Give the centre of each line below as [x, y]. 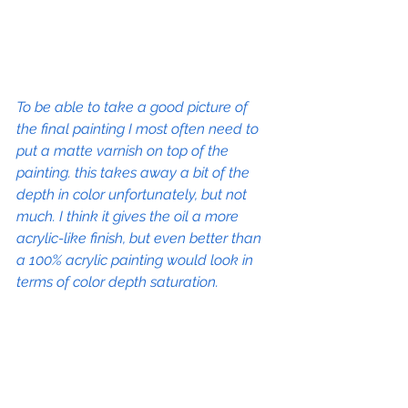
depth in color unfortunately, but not [133, 195]
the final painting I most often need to [139, 129]
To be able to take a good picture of [134, 107]
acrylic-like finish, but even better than [141, 239]
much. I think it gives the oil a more [129, 217]
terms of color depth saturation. [117, 282]
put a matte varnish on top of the [124, 151]
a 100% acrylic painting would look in [137, 260]
